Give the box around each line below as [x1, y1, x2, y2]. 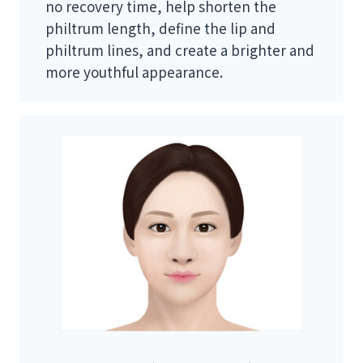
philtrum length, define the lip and [45, 18, 275, 39]
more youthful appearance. [45, 62, 223, 83]
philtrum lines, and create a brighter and [45, 40, 314, 61]
